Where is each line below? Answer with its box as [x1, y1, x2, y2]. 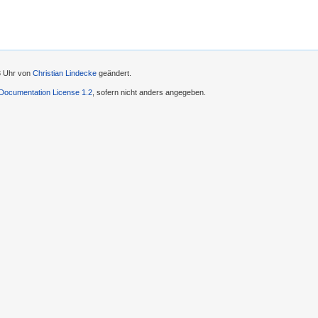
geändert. [97, 69, 131, 78]
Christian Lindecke [33, 69, 97, 78]
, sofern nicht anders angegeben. [92, 87, 206, 97]
